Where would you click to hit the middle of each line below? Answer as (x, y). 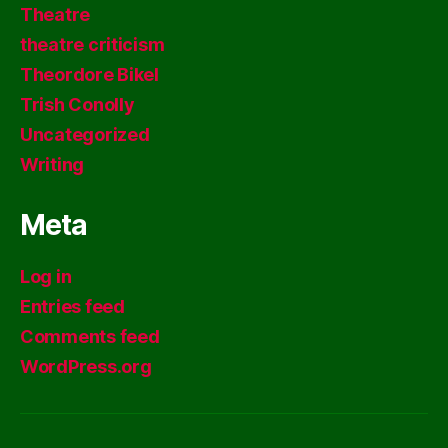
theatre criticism (92, 44)
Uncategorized (85, 134)
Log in (46, 276)
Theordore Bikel (89, 74)
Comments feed (90, 336)
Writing (52, 164)
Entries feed (72, 306)
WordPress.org (86, 366)
